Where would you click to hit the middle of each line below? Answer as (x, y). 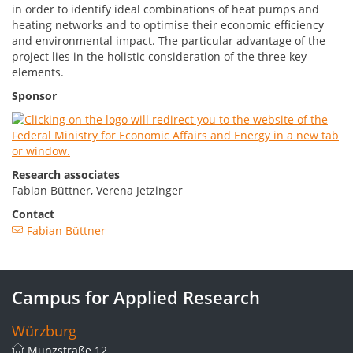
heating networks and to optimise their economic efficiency (168, 25)
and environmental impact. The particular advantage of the (169, 41)
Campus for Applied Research (136, 297)
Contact (33, 214)
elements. (38, 72)
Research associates (66, 175)
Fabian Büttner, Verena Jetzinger (97, 190)
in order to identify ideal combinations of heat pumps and (165, 9)
